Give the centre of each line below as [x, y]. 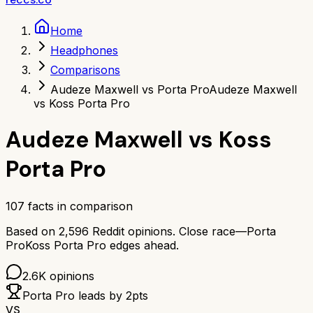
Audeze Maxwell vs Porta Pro [130, 89]
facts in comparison [79, 206]
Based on [32, 231]
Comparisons [85, 70]
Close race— [213, 231]
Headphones [84, 50]
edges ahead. [144, 245]
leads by [100, 295]
